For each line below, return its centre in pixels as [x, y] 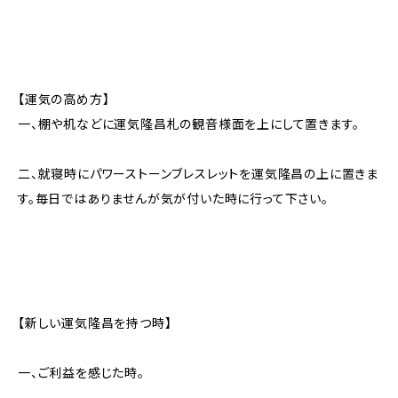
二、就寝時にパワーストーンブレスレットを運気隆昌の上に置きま [198, 173]
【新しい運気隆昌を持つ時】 [95, 322]
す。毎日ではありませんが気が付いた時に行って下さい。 [173, 198]
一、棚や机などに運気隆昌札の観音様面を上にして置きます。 [189, 123]
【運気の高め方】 [64, 99]
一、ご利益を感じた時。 [81, 372]
